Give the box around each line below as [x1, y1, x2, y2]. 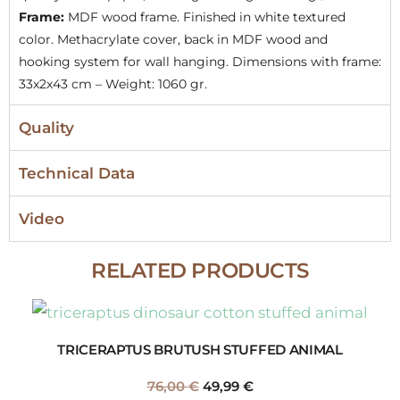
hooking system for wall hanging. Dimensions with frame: [19, 54, 381, 71]
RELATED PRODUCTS [91, 258, 309, 284]
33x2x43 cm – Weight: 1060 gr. [19, 76, 214, 93]
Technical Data [19, 164, 135, 183]
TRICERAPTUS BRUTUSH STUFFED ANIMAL [57, 340, 343, 358]
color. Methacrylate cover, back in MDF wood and [19, 31, 328, 48]
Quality [19, 119, 74, 137]
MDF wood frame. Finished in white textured [64, 9, 346, 26]
